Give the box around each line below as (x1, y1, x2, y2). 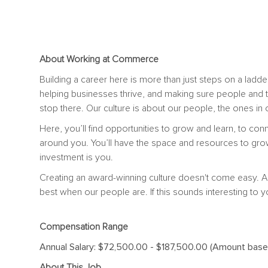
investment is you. (39, 152, 113, 162)
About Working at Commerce (39, 54, 161, 64)
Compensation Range (39, 221, 128, 232)
